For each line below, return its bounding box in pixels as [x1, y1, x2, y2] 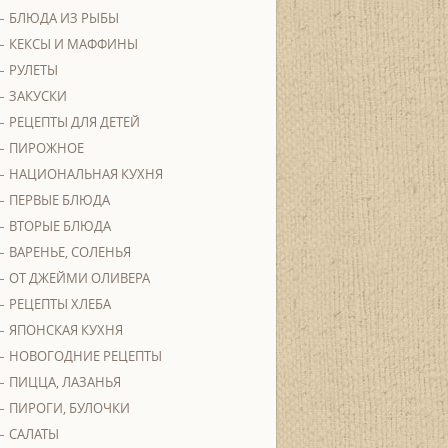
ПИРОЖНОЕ [9, 139, 84, 157]
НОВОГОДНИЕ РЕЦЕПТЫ [9, 347, 162, 365]
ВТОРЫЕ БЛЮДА [9, 217, 111, 235]
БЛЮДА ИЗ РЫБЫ [9, 9, 119, 27]
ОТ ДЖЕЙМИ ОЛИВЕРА [9, 269, 150, 287]
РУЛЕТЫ [9, 61, 58, 79]
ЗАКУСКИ [9, 87, 67, 105]
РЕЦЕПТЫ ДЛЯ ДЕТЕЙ [9, 113, 140, 131]
